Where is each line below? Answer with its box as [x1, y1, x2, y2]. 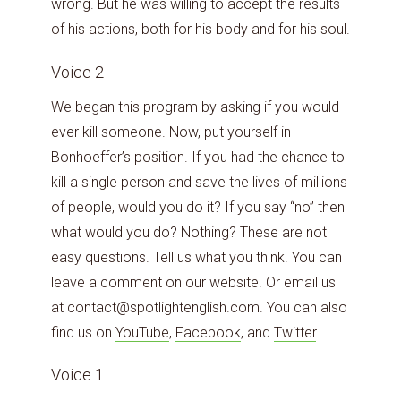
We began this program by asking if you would [51, 98, 339, 115]
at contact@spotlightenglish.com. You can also [51, 298, 347, 316]
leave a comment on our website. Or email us [51, 273, 336, 291]
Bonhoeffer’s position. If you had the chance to [51, 148, 345, 166]
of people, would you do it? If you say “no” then [51, 198, 345, 216]
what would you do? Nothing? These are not [51, 223, 327, 241]
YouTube [115, 323, 169, 341]
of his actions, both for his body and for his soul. [51, 21, 350, 38]
